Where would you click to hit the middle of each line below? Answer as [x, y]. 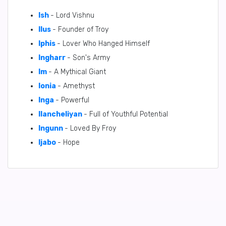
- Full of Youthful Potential [126, 114]
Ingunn [51, 128]
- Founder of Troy [80, 30]
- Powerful [72, 100]
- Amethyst [76, 86]
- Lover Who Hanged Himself [103, 44]
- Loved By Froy [90, 128]
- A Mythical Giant [77, 72]
